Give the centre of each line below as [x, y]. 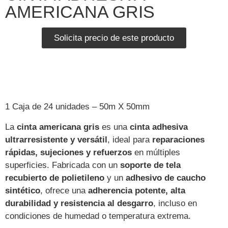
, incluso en [175, 203]
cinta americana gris [58, 127]
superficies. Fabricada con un [63, 165]
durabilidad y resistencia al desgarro [79, 203]
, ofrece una [64, 190]
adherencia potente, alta [137, 190]
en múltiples [156, 152]
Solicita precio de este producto [114, 38]
